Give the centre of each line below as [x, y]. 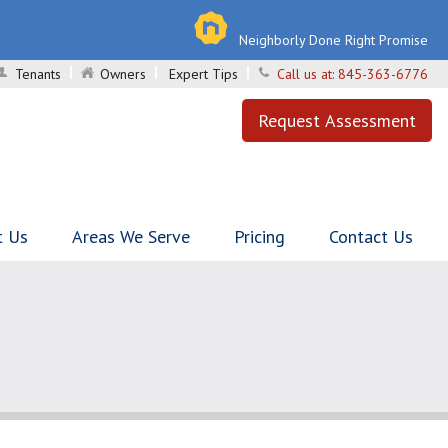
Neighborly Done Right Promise [333, 40]
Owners [123, 74]
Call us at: [307, 74]
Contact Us [371, 236]
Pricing [259, 236]
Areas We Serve [131, 236]
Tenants [38, 74]
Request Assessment [337, 120]
